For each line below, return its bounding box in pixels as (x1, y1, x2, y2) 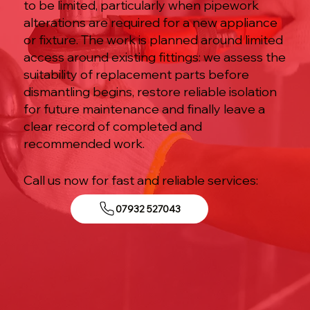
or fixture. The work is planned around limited (23, 31, 283, 48)
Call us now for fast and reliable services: (23, 172, 258, 189)
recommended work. (23, 135, 145, 152)
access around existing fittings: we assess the (23, 48, 286, 65)
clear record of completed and (23, 118, 202, 134)
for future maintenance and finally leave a (23, 100, 265, 117)
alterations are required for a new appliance (23, 14, 277, 30)
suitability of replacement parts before (23, 66, 249, 82)
